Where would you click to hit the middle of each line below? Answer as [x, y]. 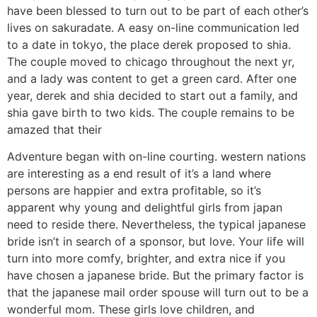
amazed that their [54, 129]
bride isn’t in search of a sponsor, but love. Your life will [156, 242]
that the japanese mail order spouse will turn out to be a [158, 293]
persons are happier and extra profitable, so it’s [134, 191]
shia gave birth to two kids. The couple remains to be [151, 112]
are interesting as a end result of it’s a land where [139, 174]
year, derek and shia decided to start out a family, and [152, 95]
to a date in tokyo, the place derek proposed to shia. [149, 44]
